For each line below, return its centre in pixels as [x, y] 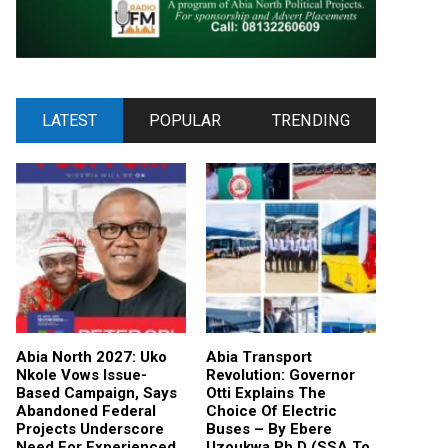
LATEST [69, 120]
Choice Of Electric [271, 410]
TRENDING [311, 120]
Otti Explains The [266, 392]
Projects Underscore [90, 428]
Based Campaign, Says [96, 392]
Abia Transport [259, 356]
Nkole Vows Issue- [81, 374]
